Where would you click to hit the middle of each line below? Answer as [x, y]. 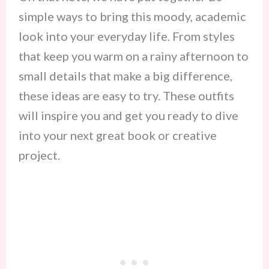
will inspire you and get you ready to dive [128, 115]
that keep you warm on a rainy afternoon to [133, 56]
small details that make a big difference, [125, 75]
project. [39, 155]
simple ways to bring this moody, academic [132, 16]
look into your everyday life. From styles [126, 36]
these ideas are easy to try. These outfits [126, 95]
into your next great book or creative [117, 135]
